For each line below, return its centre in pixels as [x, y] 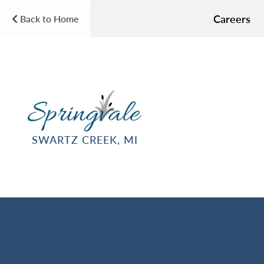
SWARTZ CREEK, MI [85, 139]
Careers [232, 19]
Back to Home [48, 18]
